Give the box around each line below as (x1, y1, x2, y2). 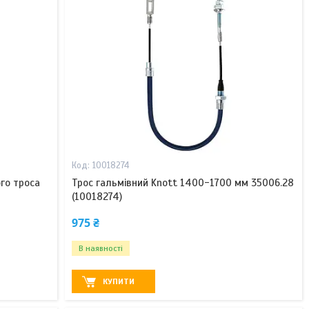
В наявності (78, 243, 123, 254)
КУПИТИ (102, 277, 134, 287)
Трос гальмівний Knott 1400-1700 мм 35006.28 (71, 177, 294, 190)
